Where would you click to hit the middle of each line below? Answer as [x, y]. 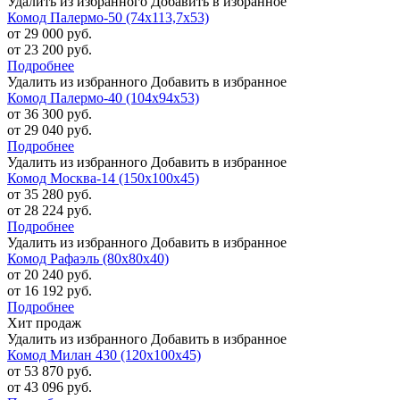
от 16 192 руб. [50, 291]
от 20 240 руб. [50, 275]
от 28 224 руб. [50, 211]
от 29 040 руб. [50, 130]
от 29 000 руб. [50, 34]
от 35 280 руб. [50, 195]
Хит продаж [44, 323]
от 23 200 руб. [50, 50]
